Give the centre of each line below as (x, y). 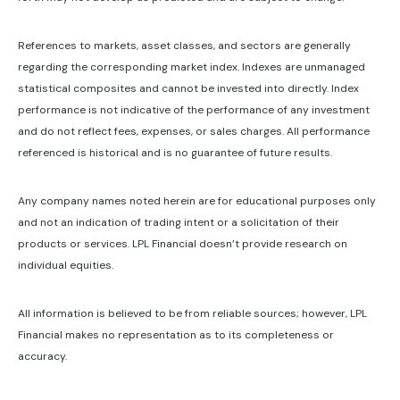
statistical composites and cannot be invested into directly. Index (188, 88)
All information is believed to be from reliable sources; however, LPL (192, 313)
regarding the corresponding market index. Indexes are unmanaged (192, 67)
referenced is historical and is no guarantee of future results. (175, 152)
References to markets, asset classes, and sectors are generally (184, 45)
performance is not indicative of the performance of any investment (194, 109)
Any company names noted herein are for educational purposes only (197, 200)
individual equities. (66, 265)
